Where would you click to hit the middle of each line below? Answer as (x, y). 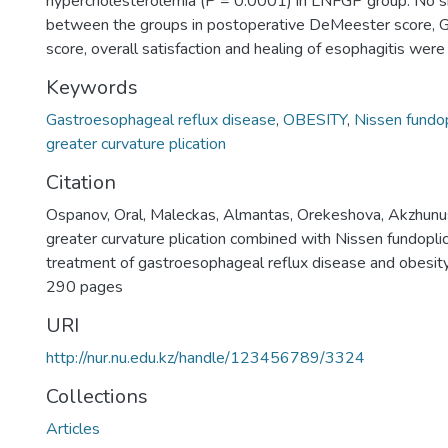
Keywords (92, 87)
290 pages (84, 287)
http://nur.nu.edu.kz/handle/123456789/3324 (205, 358)
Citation (81, 182)
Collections (97, 396)
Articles (73, 429)
